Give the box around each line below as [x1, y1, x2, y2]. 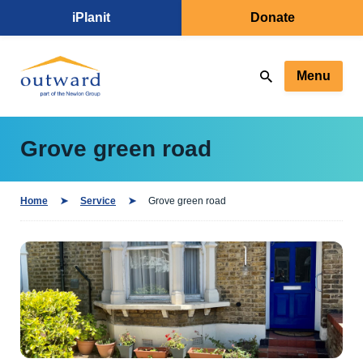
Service [80, 195, 116, 207]
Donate [250, 11, 295, 24]
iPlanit [71, 11, 110, 24]
